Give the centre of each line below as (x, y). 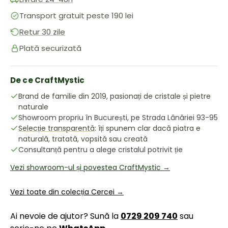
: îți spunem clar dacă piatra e (148, 128)
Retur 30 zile (42, 32)
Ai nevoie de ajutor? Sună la (65, 216)
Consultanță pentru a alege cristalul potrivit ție (101, 150)
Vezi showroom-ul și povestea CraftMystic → (90, 167)
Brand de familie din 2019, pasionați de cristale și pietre (115, 96)
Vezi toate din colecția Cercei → (67, 192)
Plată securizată (50, 48)
